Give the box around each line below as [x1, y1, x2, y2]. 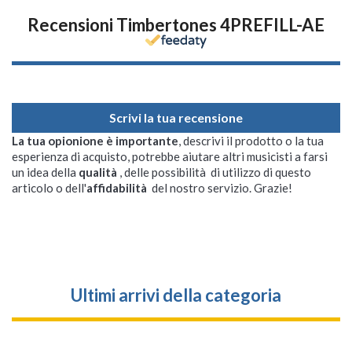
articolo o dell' [12, 181, 86, 195]
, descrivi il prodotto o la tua [178, 134, 324, 148]
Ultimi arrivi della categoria [71, 284, 281, 306]
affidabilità [86, 181, 149, 195]
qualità [79, 165, 119, 179]
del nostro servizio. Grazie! [149, 181, 292, 195]
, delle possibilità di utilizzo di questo [119, 165, 311, 179]
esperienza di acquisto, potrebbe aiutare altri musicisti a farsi [12, 149, 328, 163]
